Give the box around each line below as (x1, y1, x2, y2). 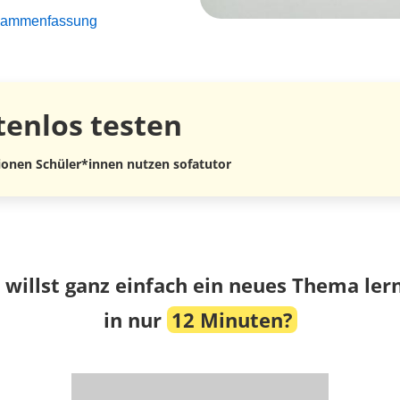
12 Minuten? (171, 306, 293, 333)
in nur (103, 306, 167, 333)
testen (83, 104, 182, 144)
